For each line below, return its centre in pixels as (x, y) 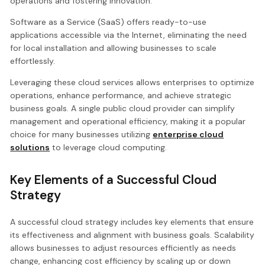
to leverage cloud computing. (109, 148)
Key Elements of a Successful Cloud (114, 180)
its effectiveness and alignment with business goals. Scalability (132, 235)
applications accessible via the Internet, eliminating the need (129, 35)
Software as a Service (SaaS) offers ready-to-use (109, 22)
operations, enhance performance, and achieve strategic (121, 96)
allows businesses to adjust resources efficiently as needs (123, 248)
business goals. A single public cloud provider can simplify (123, 109)
